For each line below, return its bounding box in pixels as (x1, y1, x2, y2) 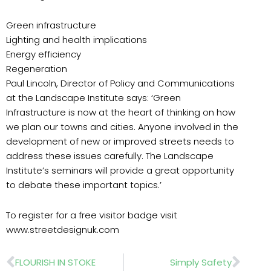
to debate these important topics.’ (6, 178, 162, 191)
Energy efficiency (6, 48, 81, 60)
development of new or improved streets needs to (6, 135, 234, 148)
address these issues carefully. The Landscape (6, 149, 214, 162)
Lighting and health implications (6, 33, 147, 46)
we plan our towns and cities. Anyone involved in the (6, 120, 238, 133)
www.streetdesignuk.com (6, 223, 119, 237)
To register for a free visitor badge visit (6, 209, 177, 222)
